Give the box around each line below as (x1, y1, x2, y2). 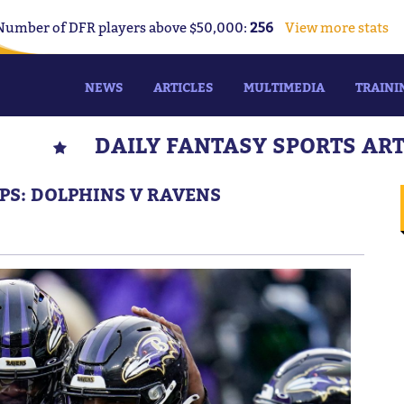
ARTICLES (153, 79, 213, 95)
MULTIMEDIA (243, 79, 325, 95)
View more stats (285, 19, 389, 35)
